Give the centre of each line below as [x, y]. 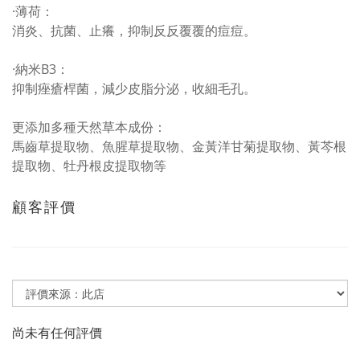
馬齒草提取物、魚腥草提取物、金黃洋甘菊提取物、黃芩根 [179, 146]
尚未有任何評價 [57, 333]
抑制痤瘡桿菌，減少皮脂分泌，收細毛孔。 [134, 88]
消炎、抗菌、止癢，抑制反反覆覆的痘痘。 [134, 31]
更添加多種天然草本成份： [89, 127]
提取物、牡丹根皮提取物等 [89, 166]
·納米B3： [41, 69]
